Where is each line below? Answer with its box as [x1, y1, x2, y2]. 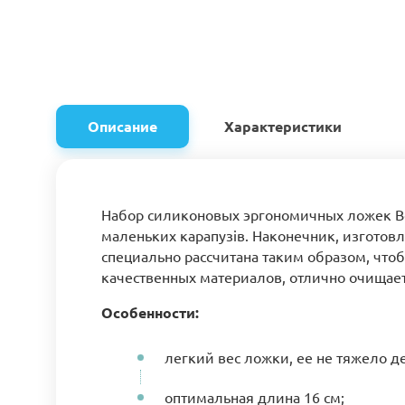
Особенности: [101, 303, 199, 322]
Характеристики [224, 117, 342, 136]
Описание [88, 117, 157, 136]
